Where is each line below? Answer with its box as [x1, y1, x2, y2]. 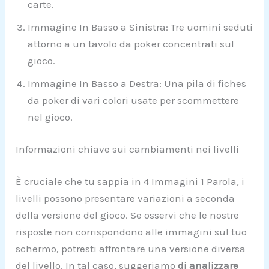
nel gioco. [28, 110, 73, 123]
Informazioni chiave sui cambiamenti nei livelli [16, 143, 240, 156]
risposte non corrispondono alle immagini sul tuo [16, 225, 247, 238]
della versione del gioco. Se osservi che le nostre [16, 208, 240, 221]
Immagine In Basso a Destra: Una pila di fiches [28, 77, 247, 89]
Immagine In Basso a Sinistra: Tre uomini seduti [28, 20, 253, 33]
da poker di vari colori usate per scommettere [28, 94, 240, 106]
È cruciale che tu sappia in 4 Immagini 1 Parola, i [16, 175, 245, 187]
